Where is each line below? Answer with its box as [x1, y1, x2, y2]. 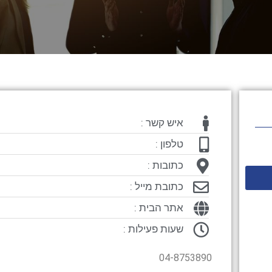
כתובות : [147, 159, 183, 171]
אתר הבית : [134, 202, 183, 214]
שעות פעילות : [123, 223, 183, 235]
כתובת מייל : [129, 180, 183, 192]
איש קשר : [140, 117, 183, 129]
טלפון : [155, 138, 183, 150]
